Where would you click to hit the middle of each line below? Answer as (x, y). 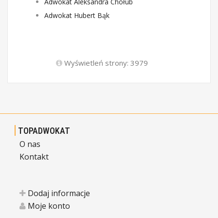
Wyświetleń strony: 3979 (105, 63)
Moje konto (48, 206)
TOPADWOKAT (44, 131)
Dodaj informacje (58, 193)
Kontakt (34, 157)
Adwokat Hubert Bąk (77, 15)
